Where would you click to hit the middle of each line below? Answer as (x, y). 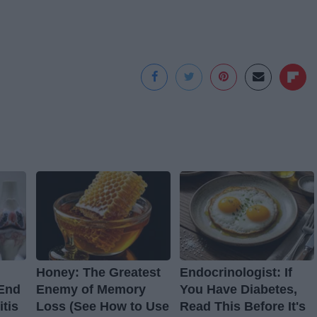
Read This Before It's (242, 306)
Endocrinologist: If (236, 272)
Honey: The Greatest (98, 272)
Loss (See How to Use (102, 306)
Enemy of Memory (91, 289)
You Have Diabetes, (238, 289)
